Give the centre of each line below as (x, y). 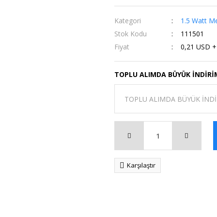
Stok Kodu (131, 34)
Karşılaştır (141, 165)
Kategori (128, 21)
